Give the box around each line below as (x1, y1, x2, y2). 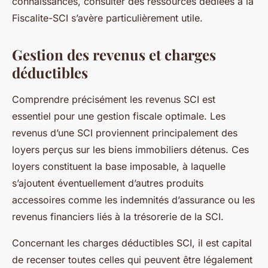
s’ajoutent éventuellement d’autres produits (12, 177, 203, 189)
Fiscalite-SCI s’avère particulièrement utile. (12, 12, 203, 24)
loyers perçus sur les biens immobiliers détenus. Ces (12, 144, 249, 156)
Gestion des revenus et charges (12, 45, 216, 64)
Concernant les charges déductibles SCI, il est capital (12, 237, 252, 249)
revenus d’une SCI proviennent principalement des (12, 127, 237, 139)
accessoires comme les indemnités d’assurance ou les (12, 194, 255, 206)
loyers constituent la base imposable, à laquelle (12, 160, 226, 172)
